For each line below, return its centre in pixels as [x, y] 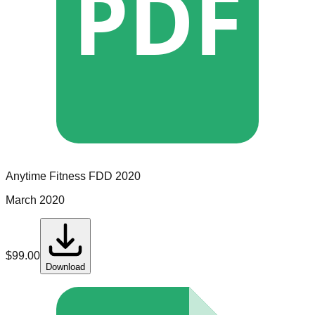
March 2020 [35, 200]
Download [65, 267]
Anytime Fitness [46, 176]
